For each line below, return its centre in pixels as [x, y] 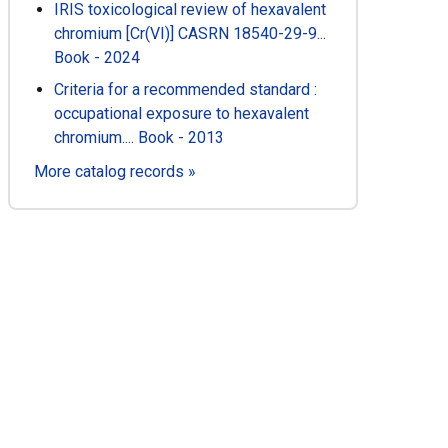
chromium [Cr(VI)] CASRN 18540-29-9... [190, 34]
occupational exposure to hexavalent [182, 114]
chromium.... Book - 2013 [139, 138]
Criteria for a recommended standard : [186, 90]
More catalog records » [115, 172]
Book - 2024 [97, 58]
